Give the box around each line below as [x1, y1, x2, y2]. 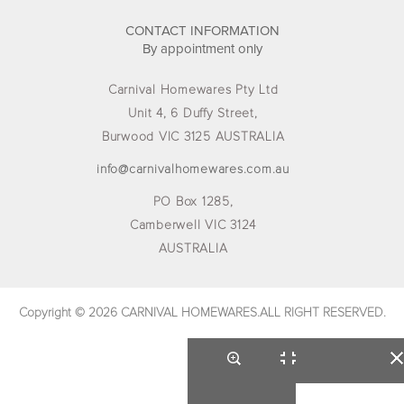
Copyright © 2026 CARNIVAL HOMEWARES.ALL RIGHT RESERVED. [18, 306, 386, 319]
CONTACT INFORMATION [124, 23, 280, 38]
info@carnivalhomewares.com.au [96, 162, 289, 176]
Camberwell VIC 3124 [129, 218, 257, 232]
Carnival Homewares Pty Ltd [107, 83, 279, 96]
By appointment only [142, 41, 262, 56]
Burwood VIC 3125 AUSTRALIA [101, 130, 285, 143]
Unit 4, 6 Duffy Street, [128, 106, 258, 120]
